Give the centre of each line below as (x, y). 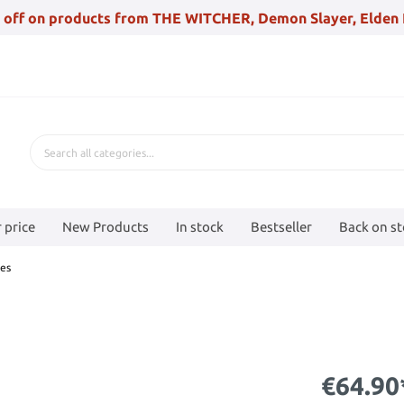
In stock (200, 226)
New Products (106, 226)
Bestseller (281, 226)
